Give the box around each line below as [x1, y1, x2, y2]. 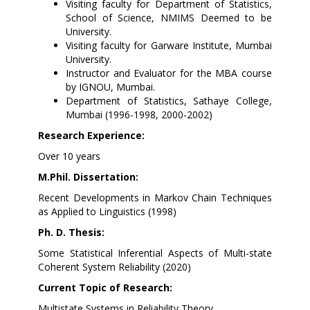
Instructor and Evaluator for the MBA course [66, 66, 272, 80]
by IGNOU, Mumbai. [66, 80, 155, 93]
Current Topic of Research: [38, 280, 172, 294]
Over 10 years [38, 149, 100, 163]
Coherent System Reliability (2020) [38, 259, 191, 273]
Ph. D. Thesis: [38, 225, 104, 239]
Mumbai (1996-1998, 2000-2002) [66, 107, 212, 121]
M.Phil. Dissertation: [38, 170, 138, 183]
